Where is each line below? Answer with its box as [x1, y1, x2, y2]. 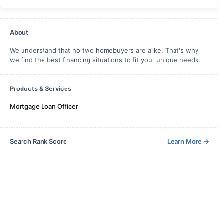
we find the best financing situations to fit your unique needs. [10, 56, 200, 64]
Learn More [167, 137, 203, 145]
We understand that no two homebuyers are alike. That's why [10, 46, 198, 54]
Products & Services [10, 85, 71, 92]
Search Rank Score [10, 137, 67, 145]
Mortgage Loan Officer [10, 102, 78, 110]
